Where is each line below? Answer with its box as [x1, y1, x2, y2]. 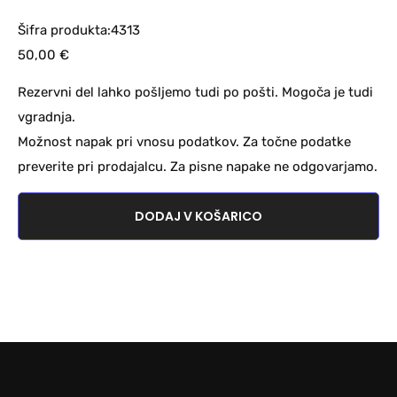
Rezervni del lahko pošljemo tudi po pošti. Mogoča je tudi [18, 84, 373, 101]
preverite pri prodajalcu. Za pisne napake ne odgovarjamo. [18, 159, 378, 175]
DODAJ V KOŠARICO [135, 206, 262, 225]
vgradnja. [18, 109, 75, 126]
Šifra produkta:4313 [18, 21, 140, 38]
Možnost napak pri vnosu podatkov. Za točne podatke [18, 134, 351, 151]
